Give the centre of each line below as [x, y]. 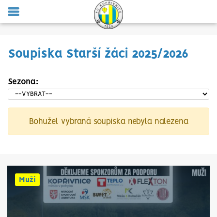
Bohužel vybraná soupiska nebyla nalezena [108, 121]
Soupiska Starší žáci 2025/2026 [98, 54]
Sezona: [23, 82]
